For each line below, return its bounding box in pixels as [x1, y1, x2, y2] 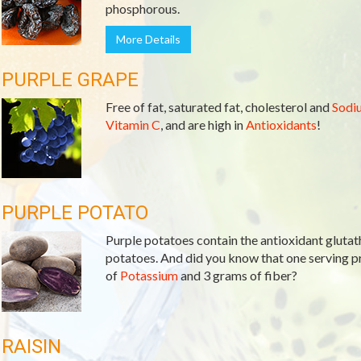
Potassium [119, 268, 178, 283]
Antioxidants [245, 117, 317, 132]
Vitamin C [105, 117, 160, 132]
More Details [115, 32, 180, 46]
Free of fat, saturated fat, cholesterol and [105, 99, 332, 114]
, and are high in [160, 117, 246, 132]
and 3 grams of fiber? [177, 268, 297, 283]
